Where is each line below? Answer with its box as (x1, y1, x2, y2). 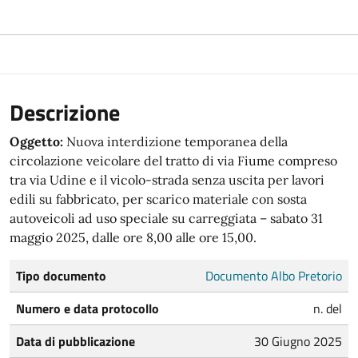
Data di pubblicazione (16, 331, 135, 351)
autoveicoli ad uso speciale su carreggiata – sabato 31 (10, 209, 323, 226)
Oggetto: (10, 133, 63, 149)
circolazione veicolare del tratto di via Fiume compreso (10, 152, 337, 169)
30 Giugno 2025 (254, 331, 342, 351)
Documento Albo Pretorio (205, 265, 342, 285)
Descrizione (10, 94, 120, 129)
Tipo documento (16, 265, 106, 285)
